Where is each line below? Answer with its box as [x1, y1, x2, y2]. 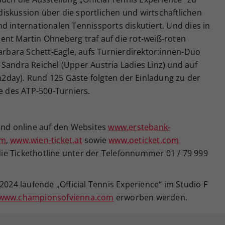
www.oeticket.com [108, 134, 179, 146]
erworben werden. [114, 191, 187, 203]
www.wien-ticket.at [10, 134, 82, 146]
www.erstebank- [108, 121, 171, 133]
